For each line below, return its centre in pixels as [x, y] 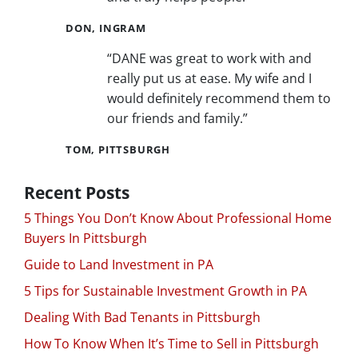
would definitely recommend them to [219, 98]
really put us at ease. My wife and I [209, 78]
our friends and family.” [177, 118]
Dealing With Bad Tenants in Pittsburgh [142, 317]
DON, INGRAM [106, 28]
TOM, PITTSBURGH [118, 149]
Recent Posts [77, 192]
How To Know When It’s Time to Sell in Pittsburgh [171, 343]
